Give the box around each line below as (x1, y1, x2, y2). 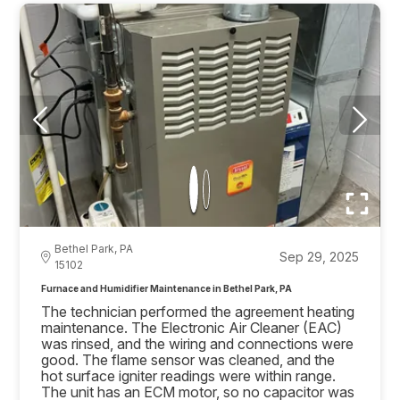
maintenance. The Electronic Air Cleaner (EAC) (41, 318, 343, 337)
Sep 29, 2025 (279, 248, 359, 264)
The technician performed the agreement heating (41, 302, 355, 321)
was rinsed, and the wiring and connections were (41, 334, 354, 353)
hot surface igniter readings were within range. (41, 366, 337, 385)
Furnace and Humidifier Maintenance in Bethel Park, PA (150, 282, 293, 294)
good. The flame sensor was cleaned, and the (41, 350, 336, 369)
